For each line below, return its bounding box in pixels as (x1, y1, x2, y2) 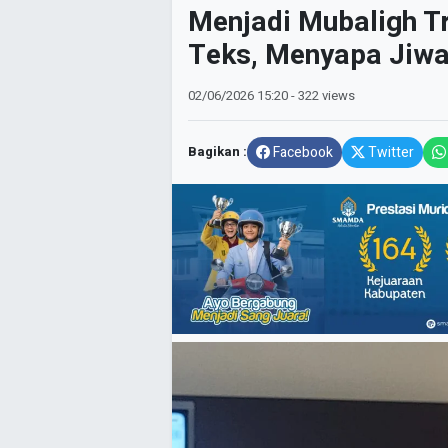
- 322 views (291, 85, 355, 106)
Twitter (368, 142, 414, 164)
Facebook (273, 142, 333, 164)
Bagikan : (188, 142, 247, 163)
